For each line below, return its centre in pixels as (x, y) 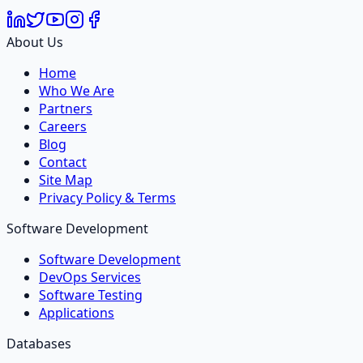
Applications (77, 312)
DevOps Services (90, 277)
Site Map (66, 179)
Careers (63, 126)
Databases (39, 343)
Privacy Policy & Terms (107, 197)
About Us (35, 42)
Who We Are (77, 90)
